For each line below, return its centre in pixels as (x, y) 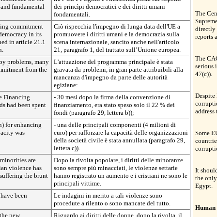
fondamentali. (72, 14)
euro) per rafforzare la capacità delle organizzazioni (121, 132)
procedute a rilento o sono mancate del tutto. (112, 203)
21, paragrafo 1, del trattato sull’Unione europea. (117, 50)
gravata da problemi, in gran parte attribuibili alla (118, 70)
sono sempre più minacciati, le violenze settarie (116, 168)
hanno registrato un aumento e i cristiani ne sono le (121, 176)
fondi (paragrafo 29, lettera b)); (94, 113)
